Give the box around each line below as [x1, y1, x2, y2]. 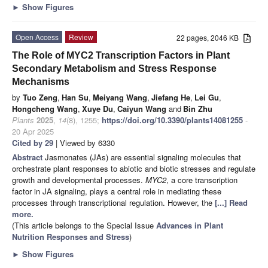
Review [69, 31, 93, 42]
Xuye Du [82, 102, 113, 114]
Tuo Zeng [23, 91, 57, 103]
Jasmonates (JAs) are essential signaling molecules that [45, 151, 241, 163]
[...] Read [215, 196, 248, 208]
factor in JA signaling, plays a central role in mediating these [12, 185, 221, 197]
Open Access [16, 31, 59, 42]
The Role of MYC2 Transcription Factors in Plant [12, 50, 230, 60]
